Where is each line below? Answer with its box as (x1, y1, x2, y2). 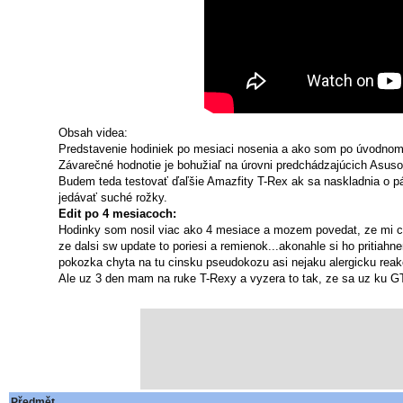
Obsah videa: (58, 126, 128, 140)
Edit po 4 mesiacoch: (58, 207, 176, 221)
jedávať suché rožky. (58, 191, 167, 205)
